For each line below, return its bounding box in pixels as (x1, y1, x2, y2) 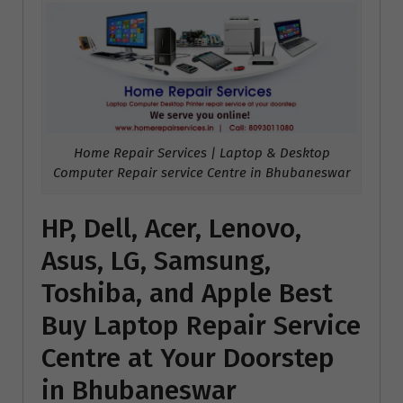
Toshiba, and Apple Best (41, 276, 333, 309)
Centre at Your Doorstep (41, 341, 335, 374)
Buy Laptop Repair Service (41, 309, 361, 342)
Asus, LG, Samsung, (41, 244, 271, 277)
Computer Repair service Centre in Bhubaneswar (52, 165, 351, 182)
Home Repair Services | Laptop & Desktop (73, 145, 330, 162)
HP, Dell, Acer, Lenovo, (41, 211, 301, 245)
